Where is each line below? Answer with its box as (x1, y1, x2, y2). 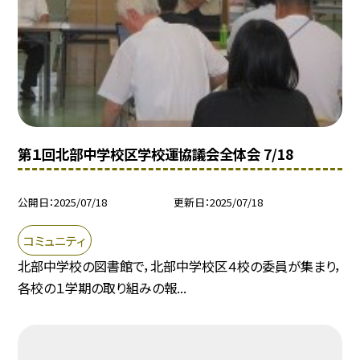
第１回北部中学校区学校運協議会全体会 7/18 (18, 143, 294, 164)
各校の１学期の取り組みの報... (18, 278, 187, 298)
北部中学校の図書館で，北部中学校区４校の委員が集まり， (18, 256, 342, 276)
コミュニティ (23, 231, 87, 249)
